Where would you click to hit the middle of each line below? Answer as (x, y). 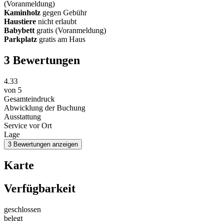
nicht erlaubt (56, 21)
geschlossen (22, 210)
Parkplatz (20, 39)
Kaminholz (22, 12)
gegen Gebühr (64, 12)
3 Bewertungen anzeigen (43, 144)
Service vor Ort (28, 125)
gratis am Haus (61, 39)
